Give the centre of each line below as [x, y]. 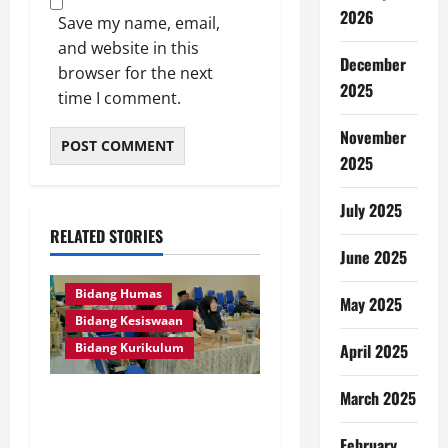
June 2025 [373, 257]
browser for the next [135, 73]
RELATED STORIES [106, 236]
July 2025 [370, 210]
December [372, 64]
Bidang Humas [118, 293]
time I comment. [119, 98]
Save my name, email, [139, 23]
